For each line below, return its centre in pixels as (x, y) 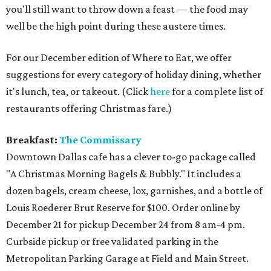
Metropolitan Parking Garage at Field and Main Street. (127, 258)
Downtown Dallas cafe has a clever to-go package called (131, 157)
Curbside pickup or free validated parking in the (112, 241)
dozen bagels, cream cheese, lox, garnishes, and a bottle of (134, 191)
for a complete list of (217, 91)
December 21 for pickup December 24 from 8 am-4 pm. (126, 224)
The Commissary (100, 140)
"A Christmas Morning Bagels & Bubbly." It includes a (124, 174)
